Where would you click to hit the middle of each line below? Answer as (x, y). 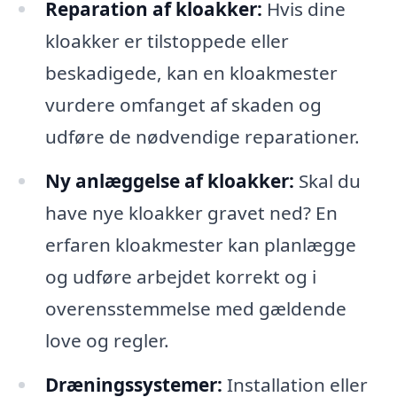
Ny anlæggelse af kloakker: (169, 180)
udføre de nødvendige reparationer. (202, 137)
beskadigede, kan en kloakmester (191, 73)
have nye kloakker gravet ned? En (191, 212)
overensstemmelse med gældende (195, 308)
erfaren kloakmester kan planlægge (200, 244)
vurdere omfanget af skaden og (183, 105)
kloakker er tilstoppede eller (167, 41)
